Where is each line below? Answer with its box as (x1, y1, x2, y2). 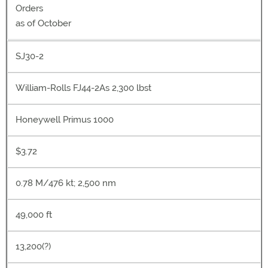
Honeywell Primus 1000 (16, 114, 114, 125)
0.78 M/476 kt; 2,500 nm (16, 178, 116, 188)
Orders (16, 3, 43, 14)
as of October (16, 18, 71, 29)
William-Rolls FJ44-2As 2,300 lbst (16, 83, 151, 93)
